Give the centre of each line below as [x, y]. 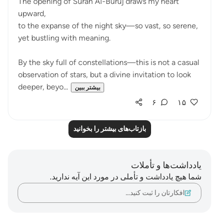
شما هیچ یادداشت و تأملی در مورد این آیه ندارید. [126, 177]
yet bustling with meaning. [64, 38]
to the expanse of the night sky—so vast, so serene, [108, 26]
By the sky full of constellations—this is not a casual [109, 62]
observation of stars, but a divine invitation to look [105, 75]
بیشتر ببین [88, 88]
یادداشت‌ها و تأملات [166, 165]
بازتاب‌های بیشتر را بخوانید [109, 129]
